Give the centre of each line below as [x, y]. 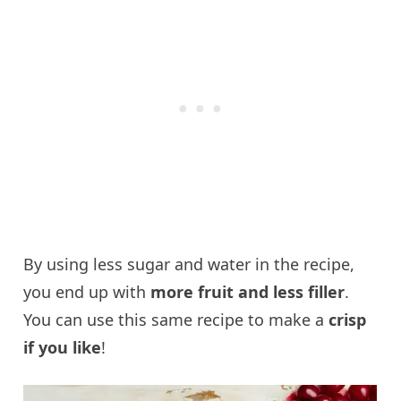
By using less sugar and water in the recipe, [189, 264]
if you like [63, 348]
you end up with [87, 292]
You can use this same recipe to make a [176, 320]
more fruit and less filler [248, 292]
